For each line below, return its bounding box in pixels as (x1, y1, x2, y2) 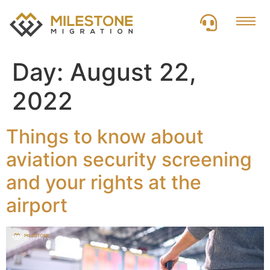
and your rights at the (6, 171, 201, 194)
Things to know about (6, 125, 204, 148)
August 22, (70, 57, 196, 87)
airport (6, 193, 67, 217)
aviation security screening (6, 148, 252, 171)
